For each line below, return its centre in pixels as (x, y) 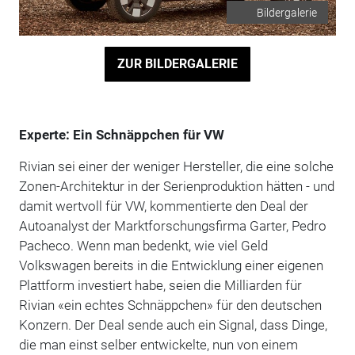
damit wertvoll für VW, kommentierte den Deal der (163, 206)
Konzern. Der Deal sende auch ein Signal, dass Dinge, (173, 324)
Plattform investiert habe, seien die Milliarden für (160, 285)
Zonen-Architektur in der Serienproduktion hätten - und (176, 186)
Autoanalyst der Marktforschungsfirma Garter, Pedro (172, 225)
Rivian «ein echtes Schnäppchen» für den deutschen (170, 305)
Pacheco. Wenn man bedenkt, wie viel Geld (143, 245)
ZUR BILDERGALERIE (177, 64)
